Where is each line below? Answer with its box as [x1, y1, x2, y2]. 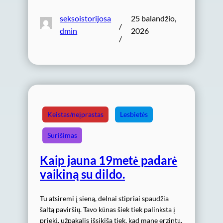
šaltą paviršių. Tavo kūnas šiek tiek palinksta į [40, 205, 175, 214]
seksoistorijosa [60, 13, 111, 23]
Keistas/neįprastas [47, 110, 104, 119]
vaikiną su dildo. [40, 167, 125, 182]
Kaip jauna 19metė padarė [40, 153, 178, 168]
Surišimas [47, 131, 77, 140]
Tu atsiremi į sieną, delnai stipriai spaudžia [40, 194, 169, 203]
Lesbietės [120, 110, 148, 119]
